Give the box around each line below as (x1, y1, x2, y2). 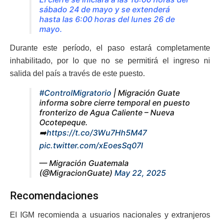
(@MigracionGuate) (39, 168, 114, 178)
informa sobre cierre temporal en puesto (39, 98, 190, 108)
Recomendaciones (10, 189, 99, 202)
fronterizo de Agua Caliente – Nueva (39, 108, 174, 118)
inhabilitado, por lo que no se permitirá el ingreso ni (10, 56, 210, 65)
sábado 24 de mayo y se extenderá (39, 4, 170, 15)
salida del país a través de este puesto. (10, 69, 145, 78)
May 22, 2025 (114, 168, 166, 178)
